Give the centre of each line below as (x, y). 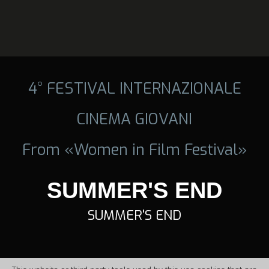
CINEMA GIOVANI (134, 119)
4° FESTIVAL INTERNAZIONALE (134, 88)
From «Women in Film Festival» (134, 149)
